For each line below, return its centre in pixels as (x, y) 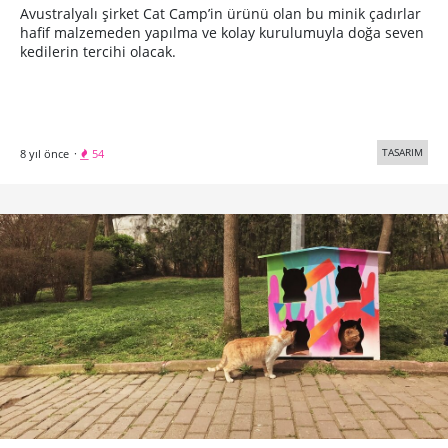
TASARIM (402, 152)
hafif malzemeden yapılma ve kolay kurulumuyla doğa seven (222, 33)
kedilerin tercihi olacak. (98, 52)
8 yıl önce (44, 154)
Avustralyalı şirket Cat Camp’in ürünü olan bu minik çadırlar (220, 14)
